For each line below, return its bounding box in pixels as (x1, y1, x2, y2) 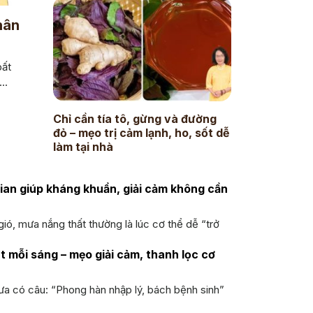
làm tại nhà (52, 139, 113, 154)
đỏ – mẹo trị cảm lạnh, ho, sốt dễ (52, 125, 229, 140)
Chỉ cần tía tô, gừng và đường (52, 111, 217, 126)
